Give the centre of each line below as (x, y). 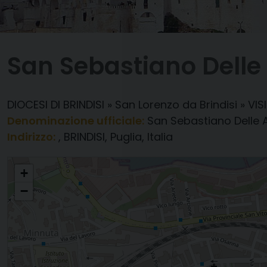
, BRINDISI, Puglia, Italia (116, 137)
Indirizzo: (31, 137)
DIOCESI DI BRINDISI (56, 105)
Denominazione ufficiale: (76, 121)
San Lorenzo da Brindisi (176, 105)
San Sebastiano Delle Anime (55, 162)
